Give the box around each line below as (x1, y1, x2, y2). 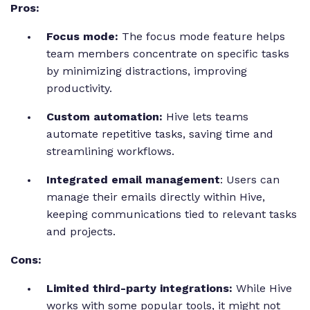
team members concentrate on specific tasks (46, 46, 289, 60)
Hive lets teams (166, 109, 248, 123)
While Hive (236, 281, 292, 295)
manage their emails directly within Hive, (46, 190, 265, 203)
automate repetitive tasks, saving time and (46, 127, 273, 140)
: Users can (220, 172, 280, 186)
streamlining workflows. (46, 144, 178, 158)
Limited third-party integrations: (46, 281, 236, 295)
